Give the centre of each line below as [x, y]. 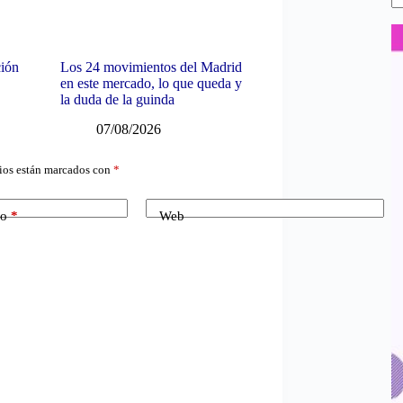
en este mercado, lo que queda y [151, 83]
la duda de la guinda [117, 99]
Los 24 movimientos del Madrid [151, 67]
